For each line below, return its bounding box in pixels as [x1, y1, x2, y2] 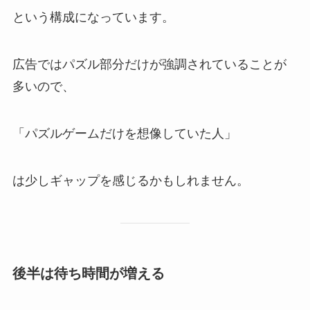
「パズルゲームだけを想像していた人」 [12, 127, 237, 141]
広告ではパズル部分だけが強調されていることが [12, 57, 286, 72]
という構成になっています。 [12, 10, 174, 25]
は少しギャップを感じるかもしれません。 [12, 173, 249, 188]
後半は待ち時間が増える [12, 265, 165, 281]
